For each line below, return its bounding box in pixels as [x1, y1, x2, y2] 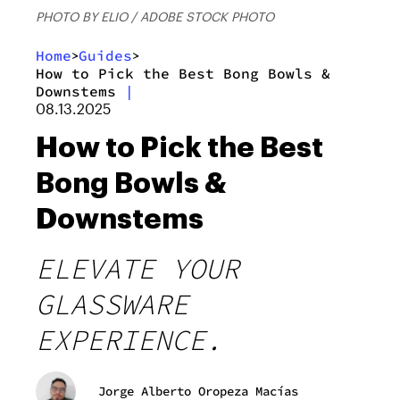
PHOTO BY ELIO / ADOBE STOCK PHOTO [36, 8, 274, 24]
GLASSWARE [36, 286, 188, 322]
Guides [79, 46, 132, 64]
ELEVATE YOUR [36, 250, 239, 287]
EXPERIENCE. [36, 321, 222, 358]
